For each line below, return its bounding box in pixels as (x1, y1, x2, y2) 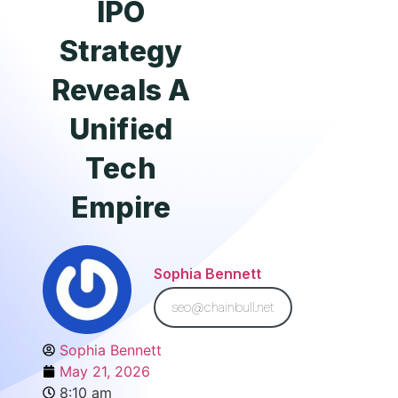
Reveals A (52, 73, 190, 107)
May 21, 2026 (60, 362, 150, 380)
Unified (69, 112, 172, 147)
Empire (70, 190, 171, 225)
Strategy (59, 34, 183, 68)
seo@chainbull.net (171, 298, 275, 316)
